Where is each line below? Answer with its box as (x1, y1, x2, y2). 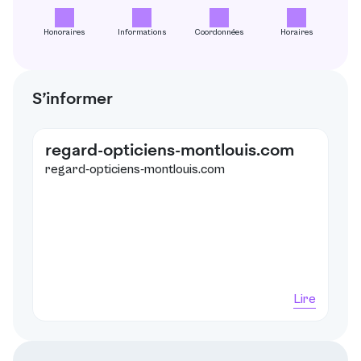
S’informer (32, 89, 113, 109)
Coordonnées (194, 27, 244, 37)
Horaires (280, 27, 313, 37)
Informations (117, 27, 167, 37)
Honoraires (44, 27, 85, 37)
